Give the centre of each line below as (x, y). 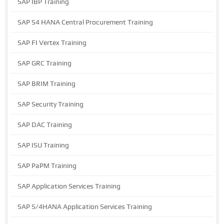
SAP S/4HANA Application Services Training (85, 207)
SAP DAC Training (45, 125)
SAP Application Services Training (69, 186)
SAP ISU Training (43, 145)
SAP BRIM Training (46, 84)
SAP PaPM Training (47, 166)
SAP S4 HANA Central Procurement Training (85, 22)
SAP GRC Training (44, 63)
